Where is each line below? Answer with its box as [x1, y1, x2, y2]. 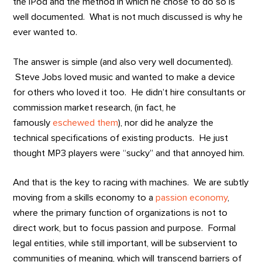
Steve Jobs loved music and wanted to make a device [13, 72, 236, 82]
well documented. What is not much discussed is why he [13, 12, 243, 22]
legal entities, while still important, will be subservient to [13, 239, 238, 249]
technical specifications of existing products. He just [13, 133, 229, 143]
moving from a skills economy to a [13, 193, 156, 203]
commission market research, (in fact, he [13, 102, 177, 112]
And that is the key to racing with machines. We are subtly [13, 178, 249, 188]
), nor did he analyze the [118, 118, 214, 127]
